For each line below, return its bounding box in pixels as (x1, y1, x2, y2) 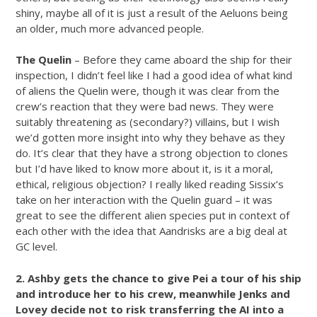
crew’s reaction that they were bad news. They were (16, 99, 274, 113)
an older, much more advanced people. (16, 21, 204, 35)
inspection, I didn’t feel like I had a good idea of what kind (16, 68, 292, 82)
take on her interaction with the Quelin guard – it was (16, 192, 272, 207)
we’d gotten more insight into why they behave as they (16, 130, 285, 144)
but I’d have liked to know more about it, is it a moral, (16, 161, 273, 175)
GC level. (16, 239, 57, 253)
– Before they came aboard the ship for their (71, 52, 292, 67)
